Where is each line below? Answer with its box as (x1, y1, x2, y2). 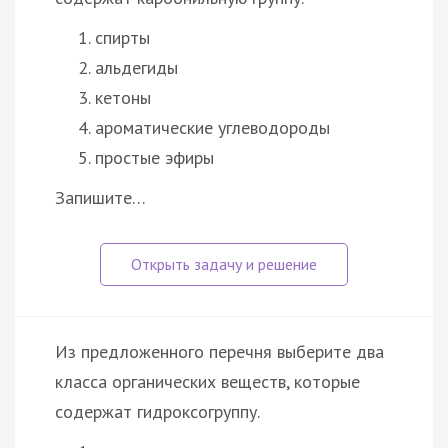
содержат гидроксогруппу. (55, 399, 260, 423)
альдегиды (95, 55, 178, 79)
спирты (95, 25, 150, 49)
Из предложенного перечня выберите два (55, 339, 384, 363)
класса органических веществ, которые (55, 369, 360, 393)
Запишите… (55, 185, 146, 209)
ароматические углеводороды (95, 115, 330, 139)
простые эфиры (95, 145, 214, 169)
